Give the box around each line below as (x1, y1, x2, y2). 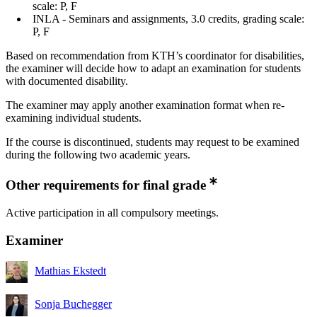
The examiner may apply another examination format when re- (6, 99, 284, 112)
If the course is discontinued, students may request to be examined (6, 136, 299, 149)
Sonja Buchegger (35, 298, 112, 311)
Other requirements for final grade (6, 178, 206, 193)
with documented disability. (6, 75, 128, 88)
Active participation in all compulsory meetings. (6, 206, 219, 219)
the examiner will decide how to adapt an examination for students (6, 62, 301, 75)
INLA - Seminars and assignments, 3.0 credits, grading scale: (33, 13, 304, 25)
